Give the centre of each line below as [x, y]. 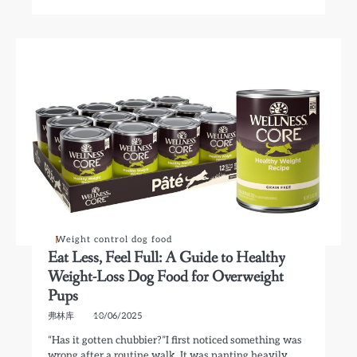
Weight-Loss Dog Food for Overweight [166, 277]
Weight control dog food [114, 239]
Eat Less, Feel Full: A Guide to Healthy [167, 258]
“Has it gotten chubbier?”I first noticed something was [175, 340]
